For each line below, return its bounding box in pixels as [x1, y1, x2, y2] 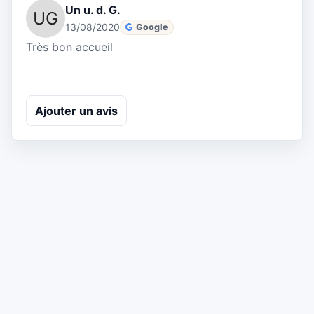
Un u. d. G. [65, 3, 121, 18]
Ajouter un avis [35, 103, 118, 118]
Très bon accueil [26, 40, 113, 55]
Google [136, 21, 169, 32]
